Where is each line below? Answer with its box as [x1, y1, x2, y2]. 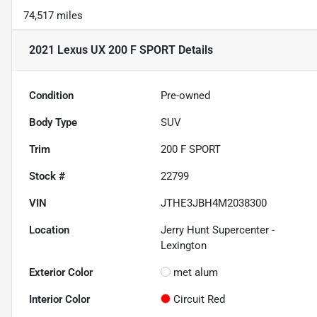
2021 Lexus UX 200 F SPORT [29, 43, 175, 57]
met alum [173, 266, 219, 279]
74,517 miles [23, 9, 83, 23]
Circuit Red [173, 293, 226, 306]
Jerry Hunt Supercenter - [161, 224, 275, 237]
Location [29, 224, 69, 237]
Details [175, 43, 213, 57]
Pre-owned [161, 89, 211, 103]
